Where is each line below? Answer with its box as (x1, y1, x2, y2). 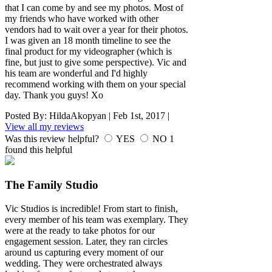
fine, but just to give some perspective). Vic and (5, 56, 186, 67)
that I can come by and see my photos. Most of (5, 2, 183, 13)
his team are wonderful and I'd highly (5, 67, 148, 78)
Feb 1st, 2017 (113, 110, 165, 121)
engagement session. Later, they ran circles (5, 236, 168, 246)
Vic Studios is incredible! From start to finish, (5, 203, 178, 214)
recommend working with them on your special (5, 78, 186, 89)
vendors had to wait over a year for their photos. (5, 24, 188, 35)
